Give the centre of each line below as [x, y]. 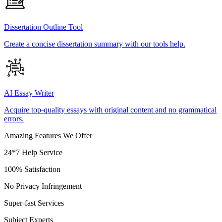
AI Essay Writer [29, 93]
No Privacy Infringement [43, 186]
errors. [14, 119]
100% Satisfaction [32, 169]
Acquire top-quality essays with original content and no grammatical [110, 110]
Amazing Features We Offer [48, 136]
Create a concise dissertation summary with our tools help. [95, 44]
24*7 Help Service [33, 153]
